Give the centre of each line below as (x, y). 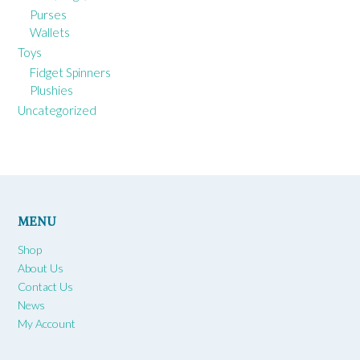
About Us (41, 268)
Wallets (50, 33)
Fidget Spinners (70, 73)
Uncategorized (57, 110)
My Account (47, 324)
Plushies (51, 90)
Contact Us (45, 287)
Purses (48, 15)
